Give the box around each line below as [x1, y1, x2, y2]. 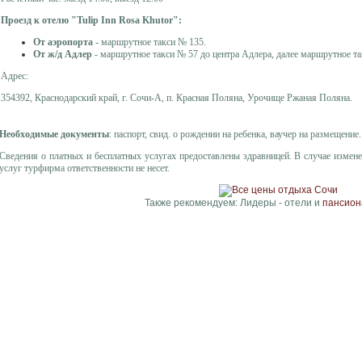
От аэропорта [33, 36, 95, 48]
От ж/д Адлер [33, 48, 95, 60]
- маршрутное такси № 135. [95, 36, 206, 48]
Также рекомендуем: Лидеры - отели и [144, 196, 322, 208]
